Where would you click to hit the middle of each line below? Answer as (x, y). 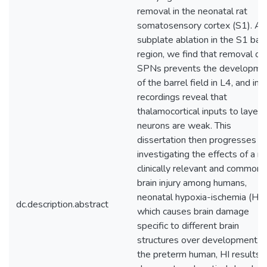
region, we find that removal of (200, 54)
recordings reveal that (182, 97)
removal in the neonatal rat (192, 11)
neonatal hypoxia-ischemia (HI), (201, 197)
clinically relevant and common (199, 169)
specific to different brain (188, 226)
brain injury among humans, (192, 183)
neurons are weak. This (184, 126)
